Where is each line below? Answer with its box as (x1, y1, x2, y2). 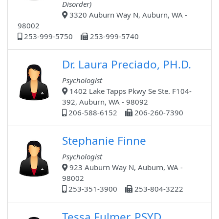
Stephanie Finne (62, 133, 146, 149)
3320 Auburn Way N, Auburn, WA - (67, 10, 187, 20)
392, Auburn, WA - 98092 (62, 97, 148, 107)
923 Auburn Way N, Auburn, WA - (67, 162, 183, 173)
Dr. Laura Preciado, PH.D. (62, 57, 191, 72)
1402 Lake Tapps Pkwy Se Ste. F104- (67, 86, 192, 96)
